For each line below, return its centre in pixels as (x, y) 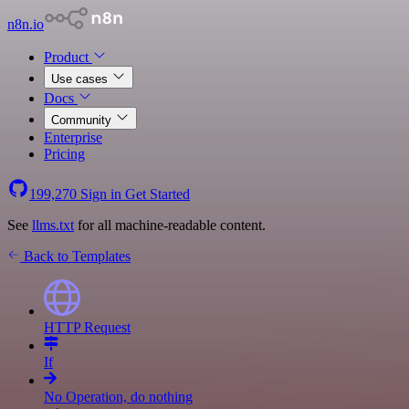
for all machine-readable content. (170, 225)
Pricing (64, 154)
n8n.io (26, 24)
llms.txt (53, 225)
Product (68, 57)
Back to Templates (75, 256)
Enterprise (73, 137)
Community (83, 120)
